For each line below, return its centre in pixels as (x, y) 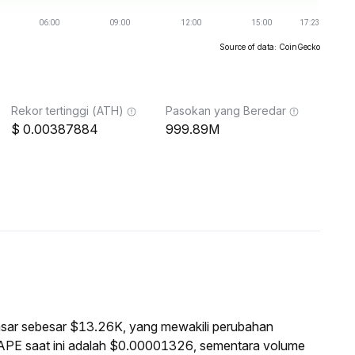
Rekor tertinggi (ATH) (67, 111)
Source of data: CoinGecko (270, 47)
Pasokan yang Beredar (226, 111)
